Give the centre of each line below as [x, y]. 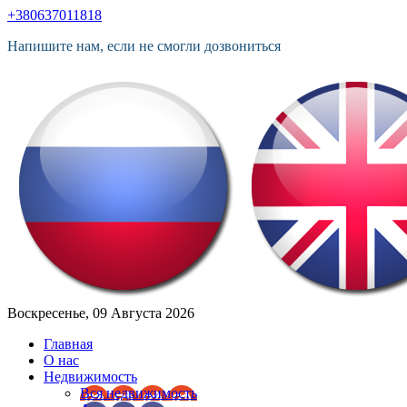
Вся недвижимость [139, 393]
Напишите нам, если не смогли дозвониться [144, 46]
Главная [68, 344]
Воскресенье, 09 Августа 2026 [101, 313]
